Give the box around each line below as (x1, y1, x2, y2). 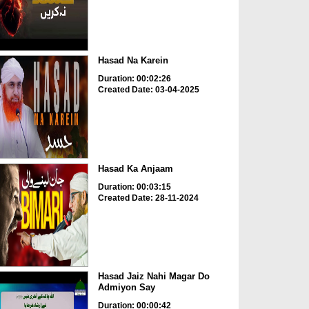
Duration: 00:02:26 (97, 74, 171, 84)
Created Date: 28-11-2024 (97, 192, 199, 203)
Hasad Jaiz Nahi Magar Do (97, 271, 210, 282)
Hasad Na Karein (97, 55, 168, 66)
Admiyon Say (97, 282, 155, 293)
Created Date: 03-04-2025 (97, 85, 199, 95)
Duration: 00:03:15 (97, 181, 171, 192)
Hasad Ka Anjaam (97, 163, 173, 174)
